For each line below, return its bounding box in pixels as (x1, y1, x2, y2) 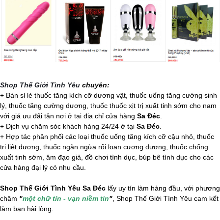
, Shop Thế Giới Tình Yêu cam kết (112, 194, 219, 202)
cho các (188, 153, 214, 161)
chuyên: (80, 81, 110, 89)
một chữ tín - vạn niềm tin (23, 194, 109, 202)
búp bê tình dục (139, 153, 188, 161)
